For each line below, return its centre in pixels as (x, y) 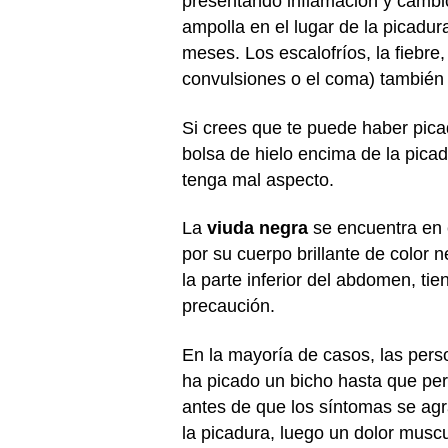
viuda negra (257, 228)
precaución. (228, 306)
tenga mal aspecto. (258, 179)
